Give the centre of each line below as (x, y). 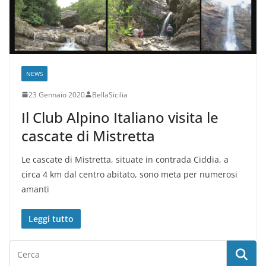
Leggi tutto (51, 218)
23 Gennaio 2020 (57, 94)
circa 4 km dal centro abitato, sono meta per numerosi (129, 174)
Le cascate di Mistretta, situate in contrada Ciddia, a (125, 159)
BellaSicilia (110, 94)
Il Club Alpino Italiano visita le (120, 117)
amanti (35, 189)
